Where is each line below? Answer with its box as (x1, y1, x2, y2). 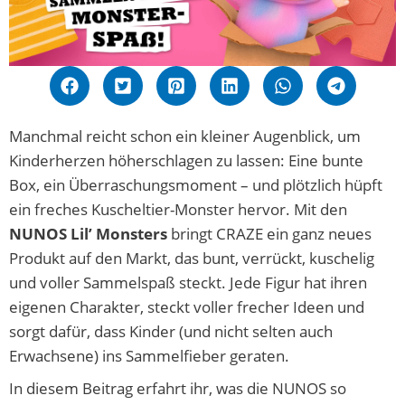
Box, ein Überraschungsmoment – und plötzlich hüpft (9, 174, 382, 196)
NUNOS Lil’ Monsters (9, 222, 167, 245)
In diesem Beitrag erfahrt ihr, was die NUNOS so (9, 376, 346, 399)
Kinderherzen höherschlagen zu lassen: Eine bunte (9, 149, 363, 172)
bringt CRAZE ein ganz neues (167, 222, 372, 245)
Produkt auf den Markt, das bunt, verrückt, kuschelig (9, 247, 374, 269)
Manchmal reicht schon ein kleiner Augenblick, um (9, 125, 361, 147)
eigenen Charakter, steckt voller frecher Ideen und (9, 296, 364, 318)
